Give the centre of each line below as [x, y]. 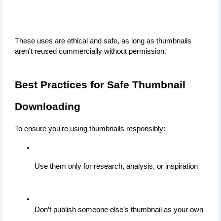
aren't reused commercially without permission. [91, 52]
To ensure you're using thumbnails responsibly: [90, 129]
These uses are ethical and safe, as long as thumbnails [103, 41]
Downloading [48, 107]
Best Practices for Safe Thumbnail [100, 85]
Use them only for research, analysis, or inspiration [116, 166]
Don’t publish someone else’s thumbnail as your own [119, 210]
